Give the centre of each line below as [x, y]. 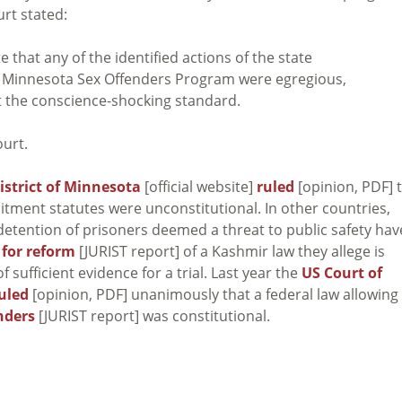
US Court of [342, 272]
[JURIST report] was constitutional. [153, 315]
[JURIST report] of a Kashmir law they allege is [230, 251]
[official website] [199, 186]
